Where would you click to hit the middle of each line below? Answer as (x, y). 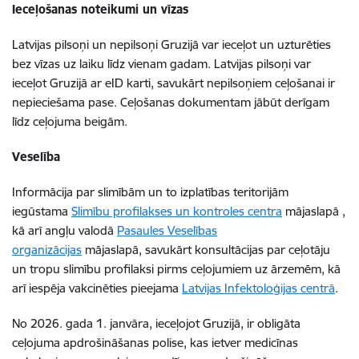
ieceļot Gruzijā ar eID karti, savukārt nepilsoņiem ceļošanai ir (173, 83)
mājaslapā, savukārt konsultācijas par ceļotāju (206, 250)
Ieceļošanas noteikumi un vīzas (100, 9)
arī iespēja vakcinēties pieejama (97, 288)
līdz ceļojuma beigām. (70, 121)
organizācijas (47, 250)
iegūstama (42, 211)
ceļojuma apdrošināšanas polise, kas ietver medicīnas (155, 343)
